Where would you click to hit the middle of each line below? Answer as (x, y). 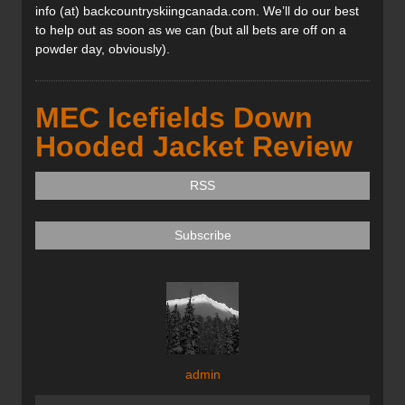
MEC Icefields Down (174, 118)
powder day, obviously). (106, 49)
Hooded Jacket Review (194, 147)
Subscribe (202, 235)
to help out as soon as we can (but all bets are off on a (191, 30)
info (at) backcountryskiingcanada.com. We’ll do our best (197, 11)
